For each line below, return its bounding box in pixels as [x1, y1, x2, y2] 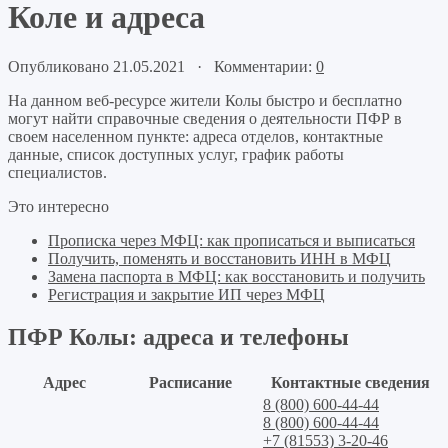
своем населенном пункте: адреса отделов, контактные [8, 127, 383, 145]
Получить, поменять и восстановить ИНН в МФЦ [48, 249, 391, 267]
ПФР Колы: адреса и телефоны [8, 323, 349, 350]
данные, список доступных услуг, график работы [8, 145, 344, 163]
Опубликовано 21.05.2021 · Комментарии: [8, 57, 316, 75]
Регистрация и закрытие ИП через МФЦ [48, 285, 325, 303]
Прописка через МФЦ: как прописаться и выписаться [48, 231, 415, 249]
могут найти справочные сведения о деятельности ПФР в [8, 109, 402, 127]
